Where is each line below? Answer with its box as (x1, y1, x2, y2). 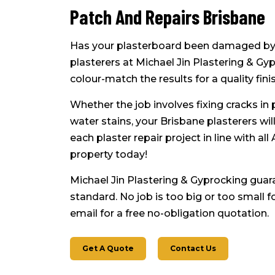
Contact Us (170, 244, 216, 254)
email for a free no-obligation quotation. (70, 207, 269, 220)
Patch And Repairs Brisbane (70, 5, 265, 29)
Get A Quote (82, 244, 134, 254)
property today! (70, 149, 147, 161)
